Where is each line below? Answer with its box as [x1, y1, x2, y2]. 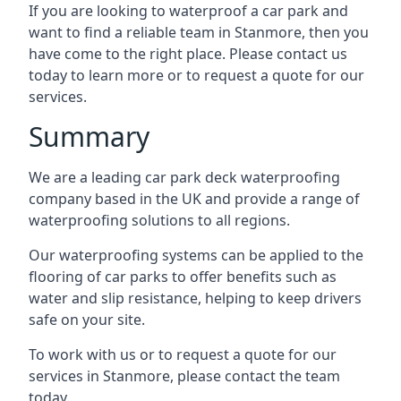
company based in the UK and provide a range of [29, 189, 360, 209]
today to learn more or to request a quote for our [29, 65, 364, 85]
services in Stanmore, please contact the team [29, 366, 340, 386]
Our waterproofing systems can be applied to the [29, 245, 363, 265]
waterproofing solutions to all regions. [29, 210, 290, 230]
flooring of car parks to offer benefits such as [29, 267, 337, 286]
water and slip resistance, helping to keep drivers [29, 288, 362, 308]
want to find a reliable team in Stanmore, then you [29, 22, 369, 42]
